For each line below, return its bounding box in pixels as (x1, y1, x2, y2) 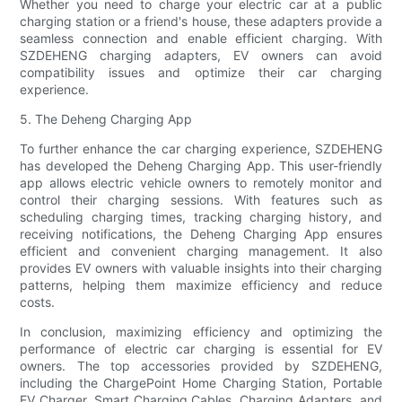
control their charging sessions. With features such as (20, 192, 382, 208)
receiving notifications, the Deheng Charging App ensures (20, 226, 382, 242)
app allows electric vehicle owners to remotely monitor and (20, 175, 382, 191)
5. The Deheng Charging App (20, 111, 193, 127)
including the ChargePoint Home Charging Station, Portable (20, 375, 382, 391)
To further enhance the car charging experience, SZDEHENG (20, 141, 382, 157)
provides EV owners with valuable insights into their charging (20, 260, 382, 276)
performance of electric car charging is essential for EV (20, 341, 382, 357)
